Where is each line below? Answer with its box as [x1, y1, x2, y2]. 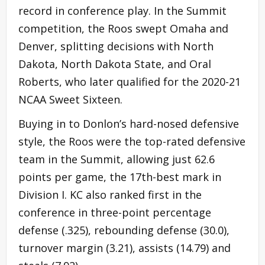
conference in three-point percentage [18, 205, 211, 219]
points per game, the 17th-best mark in [18, 169, 221, 184]
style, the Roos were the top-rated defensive [18, 134, 245, 148]
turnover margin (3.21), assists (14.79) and [18, 240, 231, 255]
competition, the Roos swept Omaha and [18, 21, 228, 35]
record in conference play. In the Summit [18, 3, 227, 18]
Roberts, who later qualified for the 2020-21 [18, 74, 241, 89]
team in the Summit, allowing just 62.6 [18, 151, 215, 166]
